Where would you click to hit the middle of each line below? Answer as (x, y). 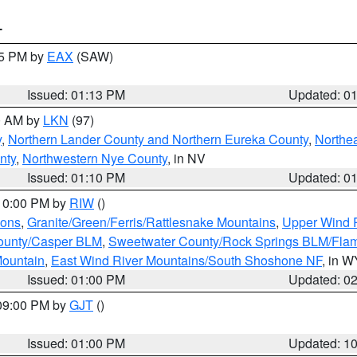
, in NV (186, 158)
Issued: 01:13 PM (76, 94)
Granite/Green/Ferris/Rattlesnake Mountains (151, 222)
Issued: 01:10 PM (76, 177)
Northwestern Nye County (95, 158)
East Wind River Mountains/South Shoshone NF (186, 260)
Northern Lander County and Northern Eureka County (158, 139)
